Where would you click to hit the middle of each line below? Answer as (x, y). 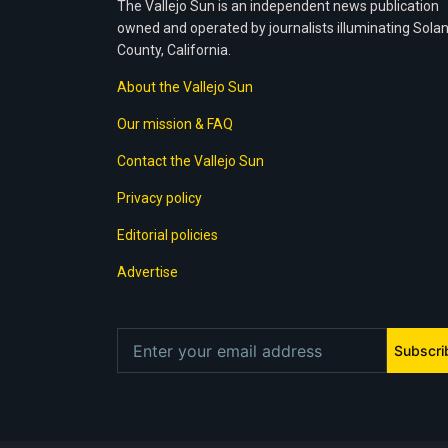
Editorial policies (167, 235)
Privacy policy (159, 198)
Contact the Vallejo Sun (190, 161)
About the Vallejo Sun (185, 87)
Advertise (147, 272)
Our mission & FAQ (175, 124)
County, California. (174, 50)
